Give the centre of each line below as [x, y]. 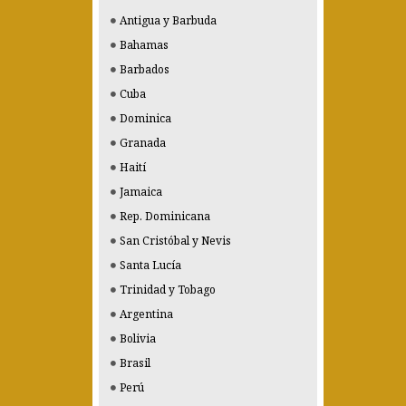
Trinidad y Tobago [168, 290]
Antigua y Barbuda [168, 20]
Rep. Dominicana [165, 216]
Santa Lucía [150, 265]
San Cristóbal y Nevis [175, 241]
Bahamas [144, 45]
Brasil [135, 363]
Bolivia [138, 338]
